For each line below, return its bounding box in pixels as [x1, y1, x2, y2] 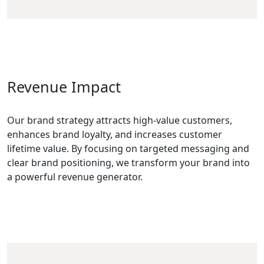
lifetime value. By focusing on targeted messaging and [7, 142, 249, 155]
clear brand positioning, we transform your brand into [7, 156, 250, 169]
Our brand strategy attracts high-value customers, [7, 114, 232, 127]
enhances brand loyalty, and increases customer [7, 128, 222, 141]
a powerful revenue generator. [7, 170, 143, 183]
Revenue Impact [7, 77, 121, 97]
